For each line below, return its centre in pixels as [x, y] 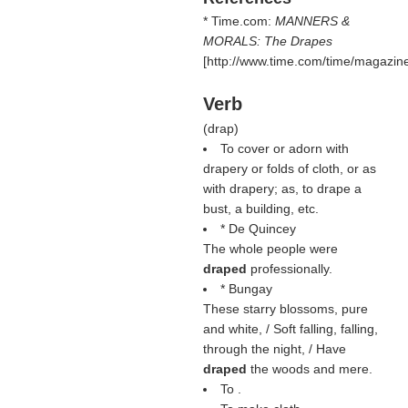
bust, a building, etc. [260, 209]
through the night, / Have [274, 349]
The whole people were [270, 249]
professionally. [291, 269]
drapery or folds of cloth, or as [289, 168]
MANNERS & [312, 21]
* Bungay [246, 289]
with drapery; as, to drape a [282, 189]
